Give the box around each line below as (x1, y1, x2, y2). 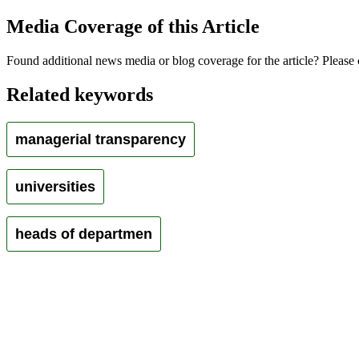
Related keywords (6, 83, 153, 105)
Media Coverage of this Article (6, 15, 260, 37)
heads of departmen (15, 224, 152, 242)
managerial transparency (15, 130, 186, 147)
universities (15, 177, 95, 195)
